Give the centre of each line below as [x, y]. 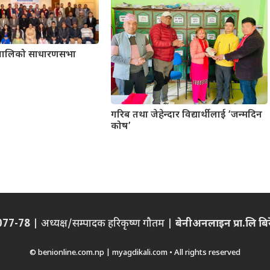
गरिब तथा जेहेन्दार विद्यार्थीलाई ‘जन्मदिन [187, 115]
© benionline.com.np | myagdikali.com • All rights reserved [135, 253]
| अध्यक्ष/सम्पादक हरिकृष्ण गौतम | [102, 224]
